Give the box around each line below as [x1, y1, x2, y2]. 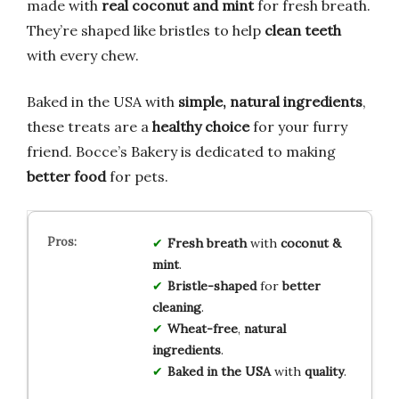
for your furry [249, 117, 347, 135]
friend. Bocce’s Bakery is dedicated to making [27, 142, 336, 160]
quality [304, 362, 344, 379]
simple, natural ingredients [178, 92, 362, 110]
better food [27, 167, 106, 185]
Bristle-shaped [167, 277, 256, 294]
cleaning [151, 298, 201, 315]
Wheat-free [167, 320, 238, 337]
